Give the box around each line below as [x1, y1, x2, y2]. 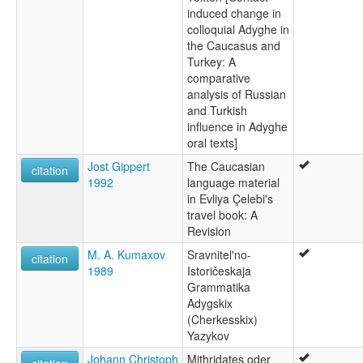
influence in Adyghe [187, 118, 288, 135]
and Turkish [187, 102, 247, 119]
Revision [187, 223, 231, 240]
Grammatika [187, 279, 250, 296]
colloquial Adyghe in [187, 21, 289, 38]
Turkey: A [187, 53, 236, 70]
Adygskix [187, 295, 233, 312]
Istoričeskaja [187, 263, 251, 280]
